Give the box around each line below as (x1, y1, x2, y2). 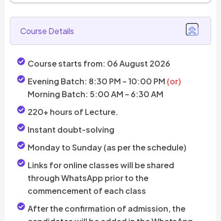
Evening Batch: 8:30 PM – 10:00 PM (28, 76, 165, 87)
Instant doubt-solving (28, 124, 114, 135)
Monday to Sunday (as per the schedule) (28, 142, 186, 153)
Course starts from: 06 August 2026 (28, 58, 170, 69)
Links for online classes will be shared (28, 160, 174, 171)
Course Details (20, 25, 74, 36)
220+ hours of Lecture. (28, 107, 118, 117)
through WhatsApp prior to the (28, 173, 148, 184)
